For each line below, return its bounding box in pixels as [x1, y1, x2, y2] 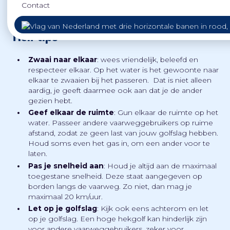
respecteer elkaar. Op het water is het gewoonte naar [28, 65, 219, 74]
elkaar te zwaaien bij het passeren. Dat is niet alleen [28, 75, 212, 84]
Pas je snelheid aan [28, 161, 104, 170]
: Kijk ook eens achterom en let [97, 204, 209, 213]
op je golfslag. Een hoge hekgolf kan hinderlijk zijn [28, 215, 207, 223]
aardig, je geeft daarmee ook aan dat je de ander [28, 86, 203, 94]
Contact [21, 1, 50, 10]
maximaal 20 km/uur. [28, 192, 103, 201]
